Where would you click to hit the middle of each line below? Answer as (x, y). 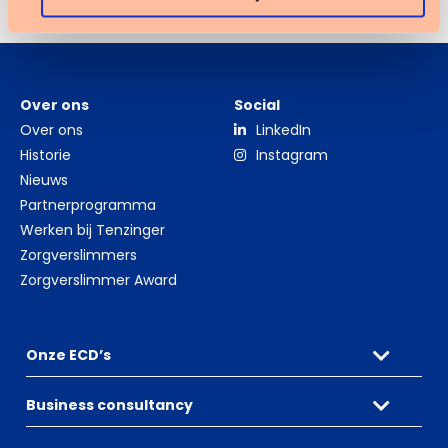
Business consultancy (109, 405)
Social (257, 105)
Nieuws (44, 180)
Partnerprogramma (88, 205)
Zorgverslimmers (78, 255)
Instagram (292, 155)
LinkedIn (283, 130)
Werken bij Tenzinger (92, 230)
